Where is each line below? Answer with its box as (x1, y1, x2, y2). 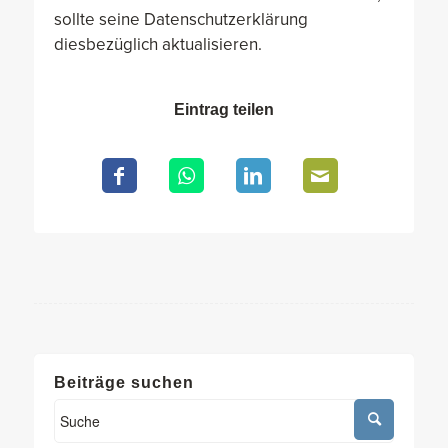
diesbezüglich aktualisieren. (53, 33, 262, 55)
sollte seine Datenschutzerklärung (53, 8, 308, 30)
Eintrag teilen (173, 101, 274, 119)
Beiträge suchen (53, 374, 194, 392)
